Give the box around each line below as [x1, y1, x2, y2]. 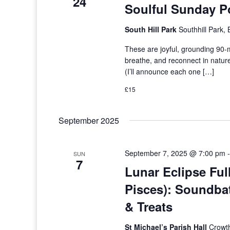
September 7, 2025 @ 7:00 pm [125, 148, 226, 158]
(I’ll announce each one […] [125, 66, 215, 76]
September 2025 [59, 114, 119, 126]
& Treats [125, 198, 173, 215]
